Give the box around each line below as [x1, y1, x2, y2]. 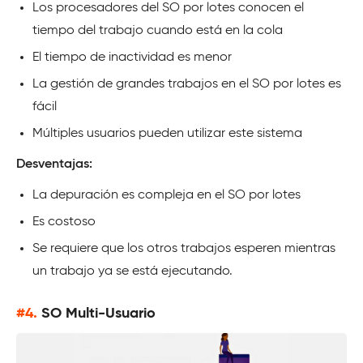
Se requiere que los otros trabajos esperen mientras [32, 241, 335, 255]
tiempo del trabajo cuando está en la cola [32, 23, 283, 37]
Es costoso [32, 215, 96, 228]
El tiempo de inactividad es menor [32, 50, 232, 64]
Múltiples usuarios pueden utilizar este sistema [32, 126, 302, 140]
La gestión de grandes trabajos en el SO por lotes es [32, 77, 341, 91]
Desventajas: [16, 157, 92, 171]
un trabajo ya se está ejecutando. [32, 264, 233, 278]
